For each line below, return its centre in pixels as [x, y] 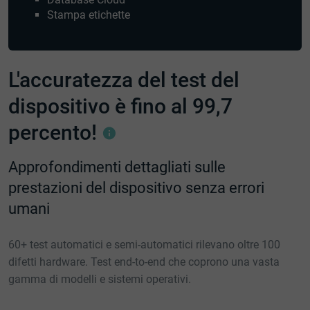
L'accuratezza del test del [124, 80]
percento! [55, 133]
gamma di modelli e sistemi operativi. [100, 279]
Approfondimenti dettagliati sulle [117, 167]
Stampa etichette [89, 15]
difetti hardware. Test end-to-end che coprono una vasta [144, 262]
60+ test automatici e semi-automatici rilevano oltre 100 [144, 244]
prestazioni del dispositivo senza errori [136, 188]
